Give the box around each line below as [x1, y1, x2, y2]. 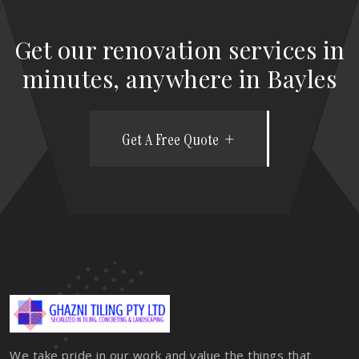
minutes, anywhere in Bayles [22, 63, 337, 95]
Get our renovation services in [14, 34, 345, 66]
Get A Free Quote [121, 129, 220, 150]
